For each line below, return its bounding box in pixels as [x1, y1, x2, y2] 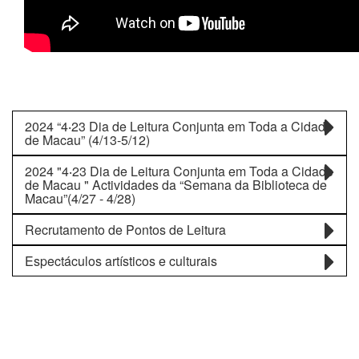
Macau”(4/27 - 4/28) [25, 189, 135, 208]
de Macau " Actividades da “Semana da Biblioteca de [25, 175, 327, 195]
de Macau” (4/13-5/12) [25, 131, 150, 150]
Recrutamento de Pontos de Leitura [25, 220, 226, 240]
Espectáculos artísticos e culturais [25, 252, 217, 271]
